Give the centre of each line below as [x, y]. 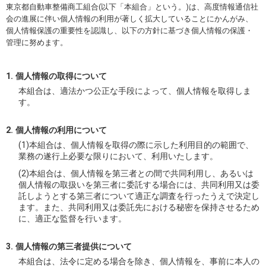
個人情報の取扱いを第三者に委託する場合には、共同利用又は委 [139, 184]
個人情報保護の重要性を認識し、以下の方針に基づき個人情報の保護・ [129, 30]
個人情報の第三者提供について [74, 246]
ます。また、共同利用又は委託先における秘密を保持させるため [139, 207]
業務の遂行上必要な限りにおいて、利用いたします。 [118, 156]
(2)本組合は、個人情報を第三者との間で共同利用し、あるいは [136, 173]
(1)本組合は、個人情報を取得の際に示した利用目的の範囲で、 [136, 145]
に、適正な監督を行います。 [73, 218]
